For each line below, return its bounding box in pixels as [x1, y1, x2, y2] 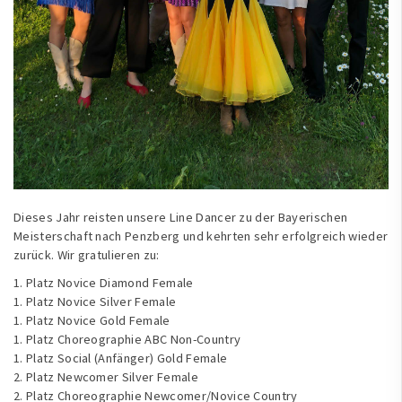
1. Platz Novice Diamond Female [13, 275, 194, 292]
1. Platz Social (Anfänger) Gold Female [13, 350, 228, 367]
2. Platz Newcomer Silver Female [13, 369, 198, 386]
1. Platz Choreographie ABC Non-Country [13, 331, 241, 348]
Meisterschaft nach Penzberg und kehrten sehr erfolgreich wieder [13, 228, 389, 245]
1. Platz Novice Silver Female [13, 293, 177, 310]
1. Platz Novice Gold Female [13, 312, 170, 329]
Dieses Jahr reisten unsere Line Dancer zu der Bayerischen [13, 209, 348, 226]
